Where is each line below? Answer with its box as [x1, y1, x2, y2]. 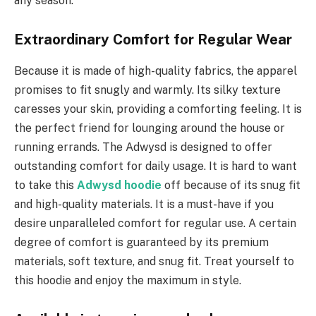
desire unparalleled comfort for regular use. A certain [14, 216, 296, 230]
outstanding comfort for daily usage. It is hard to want [14, 159, 297, 173]
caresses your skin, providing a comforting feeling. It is [14, 102, 302, 116]
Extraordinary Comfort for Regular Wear [14, 31, 296, 49]
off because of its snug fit [162, 178, 300, 192]
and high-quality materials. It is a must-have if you [14, 197, 274, 211]
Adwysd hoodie [77, 178, 162, 192]
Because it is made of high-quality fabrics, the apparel [14, 63, 297, 78]
